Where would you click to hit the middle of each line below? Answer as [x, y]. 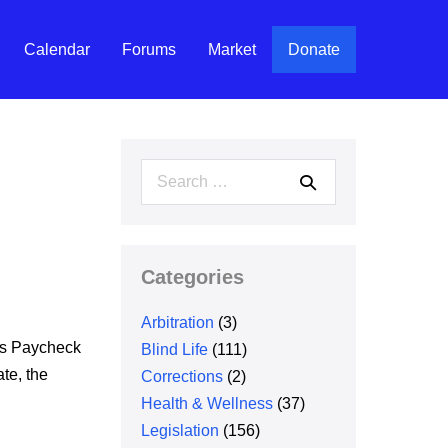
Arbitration [178, 322]
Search [166, 171]
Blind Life [175, 349]
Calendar [57, 49]
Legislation [180, 430]
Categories [193, 277]
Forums [149, 49]
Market [232, 49]
